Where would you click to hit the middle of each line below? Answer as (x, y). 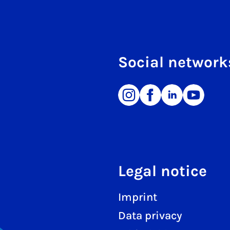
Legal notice (162, 171)
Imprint (138, 197)
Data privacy (150, 216)
